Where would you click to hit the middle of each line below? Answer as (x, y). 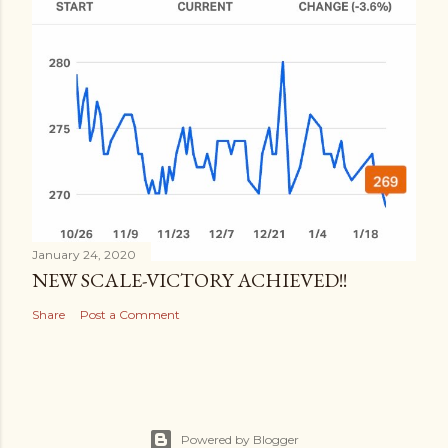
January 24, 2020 (84, 254)
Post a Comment (130, 314)
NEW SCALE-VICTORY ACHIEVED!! (189, 279)
